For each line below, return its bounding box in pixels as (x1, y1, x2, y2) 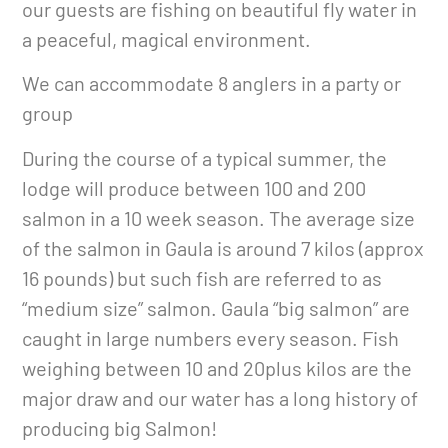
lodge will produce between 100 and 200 (22, 175, 367, 200)
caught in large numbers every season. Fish (22, 325, 400, 350)
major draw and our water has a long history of (22, 385, 419, 410)
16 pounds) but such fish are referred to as (22, 265, 383, 290)
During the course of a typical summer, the (22, 145, 388, 170)
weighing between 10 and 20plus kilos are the (22, 355, 413, 380)
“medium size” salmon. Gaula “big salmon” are (22, 295, 411, 320)
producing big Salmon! (22, 415, 218, 440)
